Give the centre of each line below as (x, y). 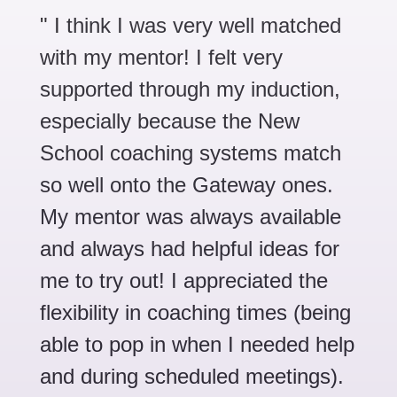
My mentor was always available (191, 217)
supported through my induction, (190, 89)
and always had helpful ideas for (190, 249)
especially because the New (170, 121)
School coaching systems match (191, 153)
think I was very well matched (204, 25)
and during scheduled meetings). (192, 376)
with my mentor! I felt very (161, 57)
